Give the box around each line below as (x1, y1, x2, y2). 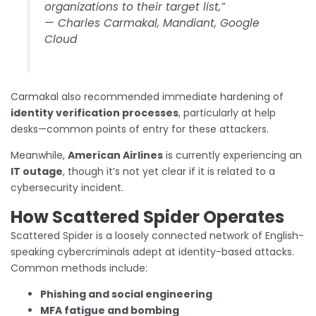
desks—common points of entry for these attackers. (11, 121, 269, 136)
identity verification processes (11, 105, 178, 120)
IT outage (11, 164, 63, 178)
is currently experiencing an (163, 147, 302, 162)
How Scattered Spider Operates (11, 205, 284, 229)
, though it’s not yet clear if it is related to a (63, 164, 275, 178)
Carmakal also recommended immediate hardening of (11, 89, 284, 104)
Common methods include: (11, 260, 147, 275)
